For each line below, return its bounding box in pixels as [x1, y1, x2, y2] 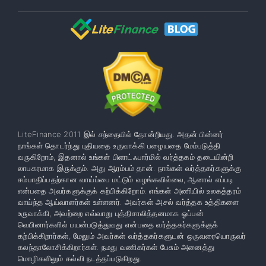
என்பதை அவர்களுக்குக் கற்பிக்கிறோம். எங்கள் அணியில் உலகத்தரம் [18, 185, 242, 195]
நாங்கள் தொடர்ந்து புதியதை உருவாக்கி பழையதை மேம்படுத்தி [18, 140, 221, 150]
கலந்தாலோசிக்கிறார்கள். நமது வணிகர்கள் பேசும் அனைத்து [18, 242, 215, 252]
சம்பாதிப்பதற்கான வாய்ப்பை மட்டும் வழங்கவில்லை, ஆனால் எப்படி [18, 174, 234, 184]
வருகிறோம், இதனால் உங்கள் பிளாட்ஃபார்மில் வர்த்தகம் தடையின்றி [18, 151, 234, 161]
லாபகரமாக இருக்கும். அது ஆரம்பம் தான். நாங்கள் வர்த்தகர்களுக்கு [18, 163, 242, 173]
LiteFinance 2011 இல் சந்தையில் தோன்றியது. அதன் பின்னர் [18, 129, 224, 139]
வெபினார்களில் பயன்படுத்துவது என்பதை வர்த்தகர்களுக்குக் [18, 219, 218, 229]
